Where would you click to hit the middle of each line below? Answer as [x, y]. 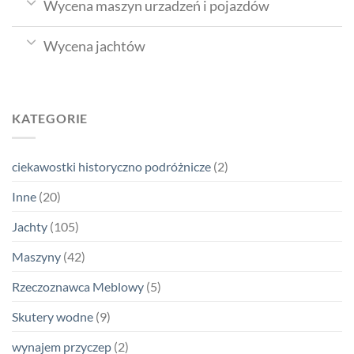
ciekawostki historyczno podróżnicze [111, 166]
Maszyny [36, 256]
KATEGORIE [50, 119]
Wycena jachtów [95, 46]
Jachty [30, 226]
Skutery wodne [53, 316]
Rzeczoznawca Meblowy [78, 286]
